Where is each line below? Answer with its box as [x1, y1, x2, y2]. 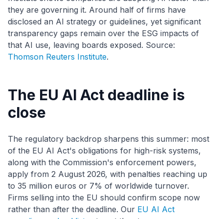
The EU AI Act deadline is [8, 86, 185, 104]
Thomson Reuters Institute [8, 52, 107, 62]
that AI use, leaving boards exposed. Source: [8, 40, 175, 50]
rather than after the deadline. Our [8, 204, 137, 215]
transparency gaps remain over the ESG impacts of [8, 28, 199, 39]
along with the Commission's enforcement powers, [8, 157, 197, 168]
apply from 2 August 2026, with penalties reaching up [8, 169, 207, 179]
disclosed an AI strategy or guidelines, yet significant [8, 17, 201, 27]
